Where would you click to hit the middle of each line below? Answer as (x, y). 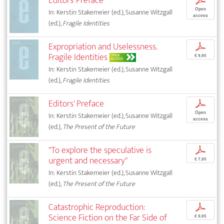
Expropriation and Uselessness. (103, 47)
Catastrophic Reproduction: (97, 207)
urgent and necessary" (88, 161)
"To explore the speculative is (100, 150)
